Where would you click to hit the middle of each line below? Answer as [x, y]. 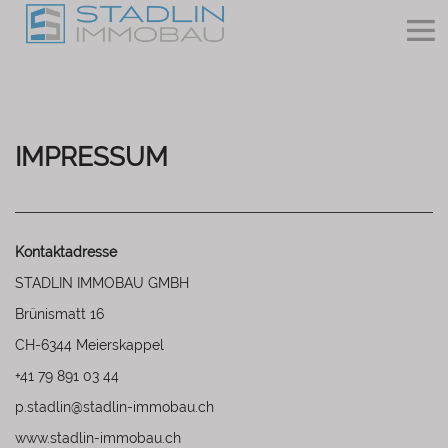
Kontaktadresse [66, 252]
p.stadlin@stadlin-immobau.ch [114, 407]
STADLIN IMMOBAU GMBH [102, 283]
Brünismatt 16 [59, 314]
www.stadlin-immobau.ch [98, 438]
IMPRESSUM [91, 157]
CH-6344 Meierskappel [89, 345]
